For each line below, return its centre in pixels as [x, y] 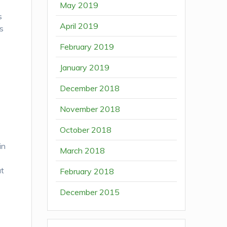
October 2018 [86, 130]
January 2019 [85, 68]
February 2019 [87, 47]
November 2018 [90, 109]
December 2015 [90, 192]
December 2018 [90, 88]
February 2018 [87, 172]
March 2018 [83, 151]
